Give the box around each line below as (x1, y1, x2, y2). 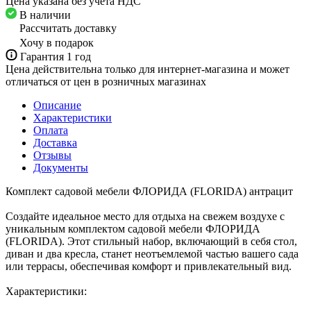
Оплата (33, 124, 68, 136)
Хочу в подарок (19, 36, 94, 49)
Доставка (33, 136, 77, 149)
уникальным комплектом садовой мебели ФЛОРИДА (6, 222, 260, 235)
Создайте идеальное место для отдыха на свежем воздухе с (6, 210, 285, 222)
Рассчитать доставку (19, 22, 117, 34)
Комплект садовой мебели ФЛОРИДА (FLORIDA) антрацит (6, 185, 293, 197)
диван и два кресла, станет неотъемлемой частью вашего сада (6, 247, 299, 260)
